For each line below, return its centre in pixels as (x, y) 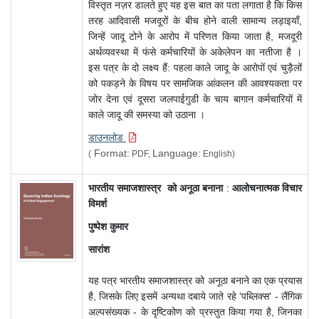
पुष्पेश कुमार (108, 227)
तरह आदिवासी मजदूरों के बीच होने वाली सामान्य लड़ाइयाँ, (195, 21)
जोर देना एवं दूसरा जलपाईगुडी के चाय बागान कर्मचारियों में (195, 99)
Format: (110, 153)
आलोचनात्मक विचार (267, 188)
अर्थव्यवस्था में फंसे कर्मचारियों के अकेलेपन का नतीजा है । (195, 52)
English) (218, 154)
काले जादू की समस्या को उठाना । (147, 115)
